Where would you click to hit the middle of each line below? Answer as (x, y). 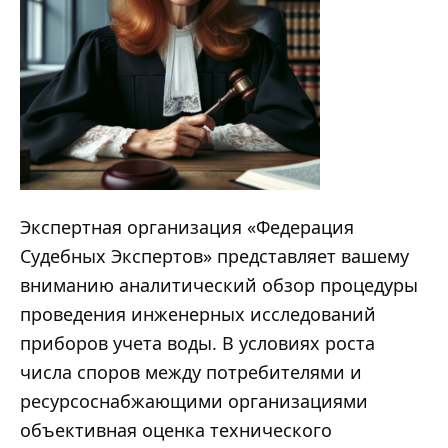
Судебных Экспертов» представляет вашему (214, 255)
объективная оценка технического (176, 429)
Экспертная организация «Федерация (187, 226)
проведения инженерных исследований (198, 313)
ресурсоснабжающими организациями (194, 400)
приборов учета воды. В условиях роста (197, 342)
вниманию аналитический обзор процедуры (219, 284)
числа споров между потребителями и (191, 371)
